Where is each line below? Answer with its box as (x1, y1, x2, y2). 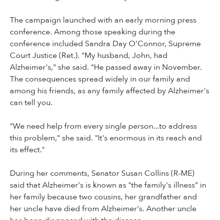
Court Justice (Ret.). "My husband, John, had (10, 50, 167, 61)
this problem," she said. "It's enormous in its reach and (10, 133, 202, 144)
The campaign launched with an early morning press (10, 15, 196, 26)
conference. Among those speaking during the (10, 27, 175, 38)
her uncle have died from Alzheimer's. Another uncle (10, 203, 196, 215)
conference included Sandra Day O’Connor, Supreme (10, 38, 201, 50)
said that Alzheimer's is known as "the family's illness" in (10, 180, 206, 191)
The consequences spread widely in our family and (10, 74, 190, 85)
